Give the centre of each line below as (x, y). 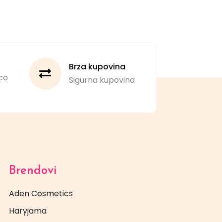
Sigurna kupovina (102, 80)
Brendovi (33, 171)
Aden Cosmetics (41, 193)
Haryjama (28, 211)
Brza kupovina (97, 67)
